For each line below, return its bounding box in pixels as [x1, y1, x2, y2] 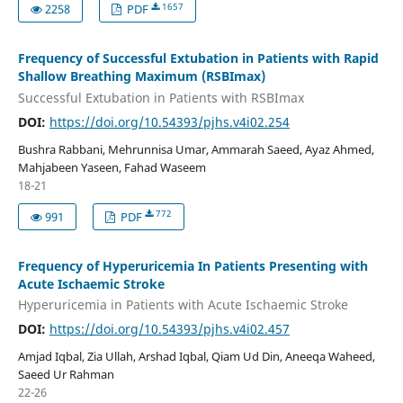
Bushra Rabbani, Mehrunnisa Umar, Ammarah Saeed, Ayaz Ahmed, [17, 140, 374, 157]
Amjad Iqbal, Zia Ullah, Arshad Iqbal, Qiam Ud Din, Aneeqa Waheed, [17, 348, 375, 365]
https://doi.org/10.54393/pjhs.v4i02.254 [49, 112, 290, 130]
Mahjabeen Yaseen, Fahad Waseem [17, 158, 206, 175]
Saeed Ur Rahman [17, 366, 114, 383]
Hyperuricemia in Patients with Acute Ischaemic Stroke [17, 296, 348, 314]
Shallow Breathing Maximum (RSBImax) [17, 67, 265, 85]
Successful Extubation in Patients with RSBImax [17, 88, 304, 106]
